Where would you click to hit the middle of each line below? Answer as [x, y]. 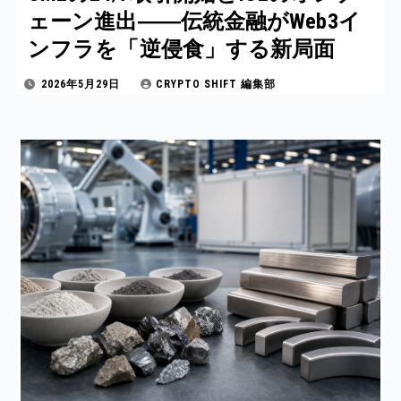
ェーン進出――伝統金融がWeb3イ [194, 21]
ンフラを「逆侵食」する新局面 [182, 49]
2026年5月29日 [82, 84]
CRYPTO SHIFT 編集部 [216, 84]
